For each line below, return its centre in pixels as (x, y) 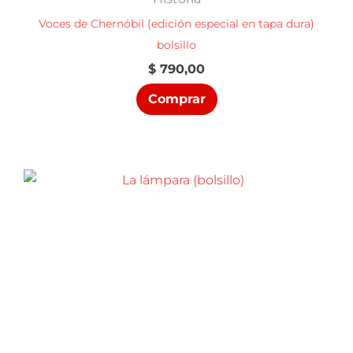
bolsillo (176, 45)
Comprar (176, 99)
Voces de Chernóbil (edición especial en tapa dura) (176, 24)
